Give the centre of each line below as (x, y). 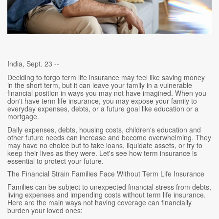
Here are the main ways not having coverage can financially (99, 202)
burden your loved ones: (45, 210)
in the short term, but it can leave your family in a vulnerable (100, 85)
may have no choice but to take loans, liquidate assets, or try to (105, 145)
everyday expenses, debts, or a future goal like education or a (103, 108)
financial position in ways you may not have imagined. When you (107, 93)
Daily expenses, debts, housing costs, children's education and (104, 129)
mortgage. (23, 116)
